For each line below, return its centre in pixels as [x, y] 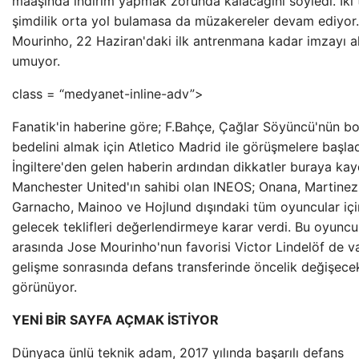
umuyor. [36, 61]
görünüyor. [44, 287]
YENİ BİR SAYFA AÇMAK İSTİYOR [115, 320]
